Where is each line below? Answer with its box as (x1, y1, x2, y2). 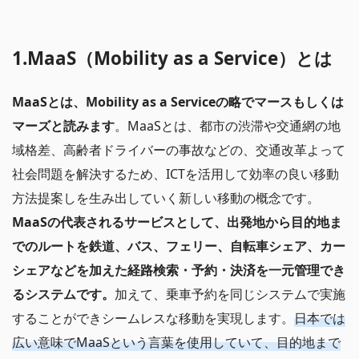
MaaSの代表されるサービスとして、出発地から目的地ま (12, 212, 342, 231)
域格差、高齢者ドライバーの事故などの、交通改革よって (12, 140, 345, 159)
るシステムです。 (12, 284, 115, 303)
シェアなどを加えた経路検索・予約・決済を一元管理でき (12, 260, 345, 279)
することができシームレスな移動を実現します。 (12, 309, 294, 327)
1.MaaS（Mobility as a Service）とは (12, 45, 333, 71)
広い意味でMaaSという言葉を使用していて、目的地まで (12, 333, 341, 351)
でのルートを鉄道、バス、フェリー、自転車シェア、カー (12, 236, 345, 255)
